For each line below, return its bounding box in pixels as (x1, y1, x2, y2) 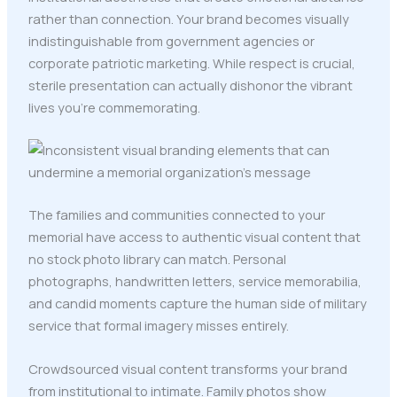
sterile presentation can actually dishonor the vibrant (27, 75, 353, 94)
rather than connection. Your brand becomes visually (27, 9, 349, 27)
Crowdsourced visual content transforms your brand (27, 359, 347, 378)
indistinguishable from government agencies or (27, 31, 315, 50)
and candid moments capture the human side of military (27, 294, 367, 313)
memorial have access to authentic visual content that (27, 228, 361, 246)
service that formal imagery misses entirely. (27, 316, 289, 335)
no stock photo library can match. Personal (27, 250, 286, 269)
